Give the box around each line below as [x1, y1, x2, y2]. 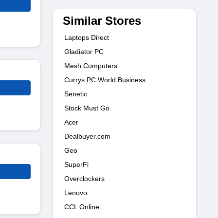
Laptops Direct [64, 33, 109, 41]
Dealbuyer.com [64, 132, 110, 140]
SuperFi [64, 160, 89, 168]
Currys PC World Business [64, 75, 145, 84]
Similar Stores [63, 14, 141, 27]
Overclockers [64, 174, 105, 182]
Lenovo [64, 188, 87, 197]
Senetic [64, 90, 87, 98]
